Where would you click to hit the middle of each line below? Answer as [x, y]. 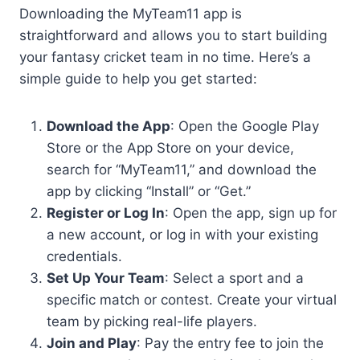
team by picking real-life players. [152, 322]
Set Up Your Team [106, 278]
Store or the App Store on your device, [170, 148]
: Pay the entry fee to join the [230, 344]
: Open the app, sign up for [251, 213]
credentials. [84, 257]
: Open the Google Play [245, 127]
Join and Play [92, 344]
